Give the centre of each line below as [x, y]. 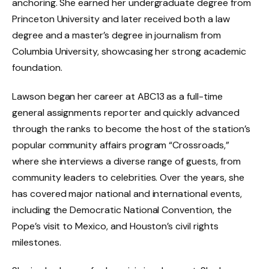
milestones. [37, 242]
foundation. [37, 67]
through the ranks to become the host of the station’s [131, 128]
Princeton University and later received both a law [121, 19]
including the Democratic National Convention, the [122, 210]
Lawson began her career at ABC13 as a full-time [117, 96]
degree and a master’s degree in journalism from [116, 35]
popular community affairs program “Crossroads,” [121, 145]
